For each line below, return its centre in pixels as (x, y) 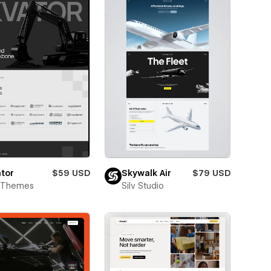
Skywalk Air (146, 173)
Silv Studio (142, 186)
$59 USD (71, 173)
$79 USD (211, 173)
